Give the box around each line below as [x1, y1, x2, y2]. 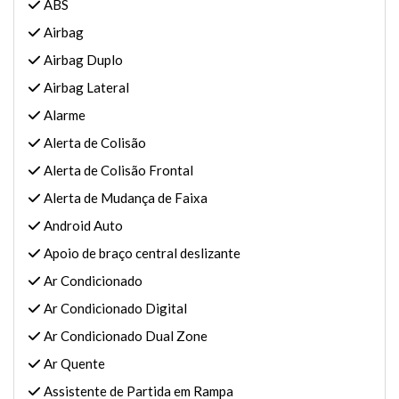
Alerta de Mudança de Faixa [41, 190, 208, 206]
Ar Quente [41, 355, 105, 371]
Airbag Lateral [41, 79, 129, 95]
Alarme [41, 107, 85, 123]
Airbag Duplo [41, 52, 123, 68]
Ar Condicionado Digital [41, 300, 187, 316]
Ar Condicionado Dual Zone [41, 328, 208, 344]
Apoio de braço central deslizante [41, 245, 240, 261]
